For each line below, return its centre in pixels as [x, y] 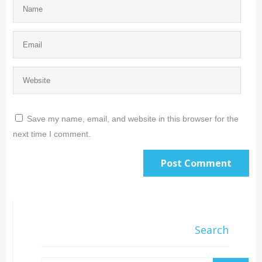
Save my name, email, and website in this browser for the [132, 118]
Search [211, 230]
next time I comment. [51, 134]
